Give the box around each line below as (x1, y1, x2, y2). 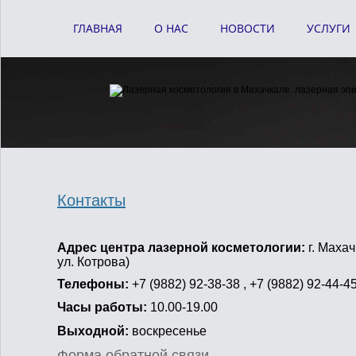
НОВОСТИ (220, 21, 275, 36)
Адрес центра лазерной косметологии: (57, 241, 308, 254)
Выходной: (57, 324, 129, 338)
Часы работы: (57, 300, 150, 314)
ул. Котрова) (57, 255, 130, 269)
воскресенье (129, 324, 207, 338)
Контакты (57, 192, 126, 209)
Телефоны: (57, 277, 132, 291)
